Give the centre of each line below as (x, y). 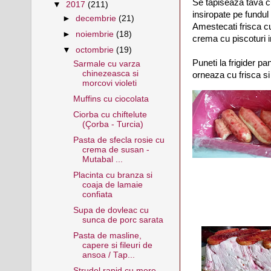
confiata (97, 194)
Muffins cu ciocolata (111, 99)
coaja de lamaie (112, 185)
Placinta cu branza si (113, 175)
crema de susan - (116, 149)
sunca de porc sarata (122, 220)
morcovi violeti (109, 83)
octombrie (96, 50)
